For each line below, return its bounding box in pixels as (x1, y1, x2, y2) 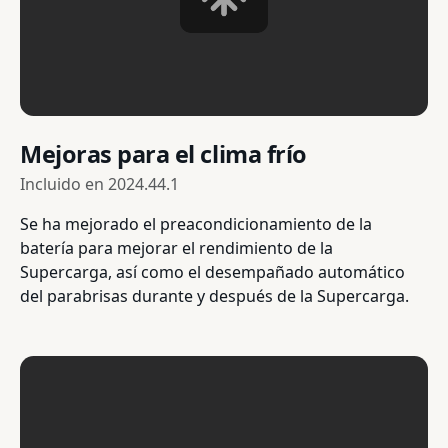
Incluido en (20, 173, 108, 196)
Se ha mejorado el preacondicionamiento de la (20, 213, 372, 236)
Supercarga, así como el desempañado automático (20, 261, 405, 284)
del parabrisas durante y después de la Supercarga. (20, 285, 409, 308)
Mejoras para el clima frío (20, 138, 307, 171)
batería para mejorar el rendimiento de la (20, 237, 333, 260)
